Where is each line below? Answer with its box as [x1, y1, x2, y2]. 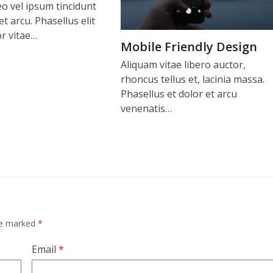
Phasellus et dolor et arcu [120, 87, 237, 101]
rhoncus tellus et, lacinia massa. [120, 72, 264, 86]
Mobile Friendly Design [120, 38, 257, 55]
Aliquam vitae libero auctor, [120, 57, 246, 71]
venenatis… [120, 101, 172, 115]
